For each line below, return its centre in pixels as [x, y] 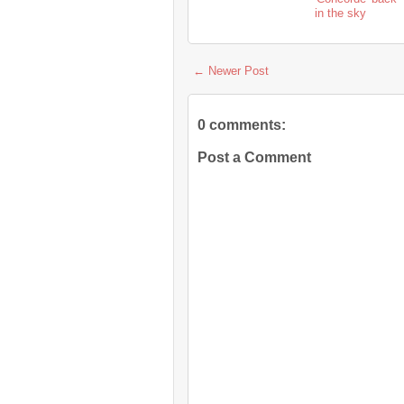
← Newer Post [231, 71]
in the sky [340, 14]
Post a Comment [254, 158]
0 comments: [242, 125]
